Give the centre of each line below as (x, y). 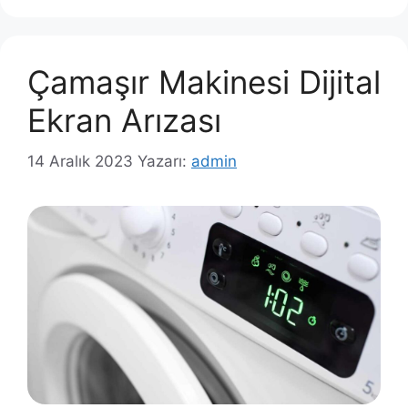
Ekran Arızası (124, 121)
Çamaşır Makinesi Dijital (204, 82)
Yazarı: (164, 161)
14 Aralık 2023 (80, 161)
